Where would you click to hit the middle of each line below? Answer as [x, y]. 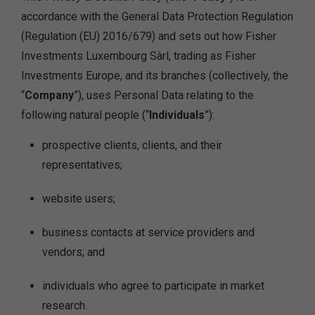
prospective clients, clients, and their [132, 145]
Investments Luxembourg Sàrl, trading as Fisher [139, 56]
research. [65, 306]
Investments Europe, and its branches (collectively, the [155, 76]
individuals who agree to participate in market [153, 286]
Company [49, 95]
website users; [79, 199]
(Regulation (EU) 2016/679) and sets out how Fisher [149, 36]
